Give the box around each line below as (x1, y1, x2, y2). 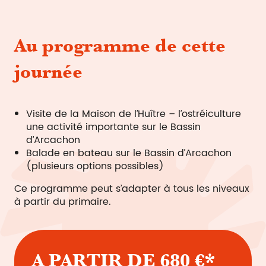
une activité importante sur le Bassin (26, 119, 201, 135)
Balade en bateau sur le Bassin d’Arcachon (26, 145, 232, 161)
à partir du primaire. (14, 194, 111, 210)
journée (14, 61, 83, 83)
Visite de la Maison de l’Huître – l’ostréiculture (26, 106, 241, 122)
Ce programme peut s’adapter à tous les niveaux (14, 181, 249, 197)
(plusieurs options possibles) (26, 159, 164, 174)
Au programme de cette (14, 34, 226, 56)
